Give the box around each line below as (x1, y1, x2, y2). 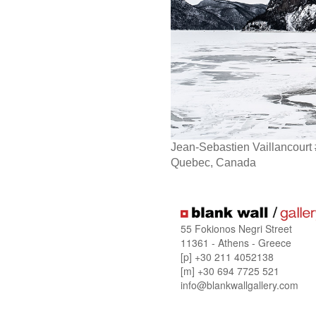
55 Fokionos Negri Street (181, 221, 292, 236)
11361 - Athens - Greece (181, 235, 291, 250)
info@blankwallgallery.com (181, 277, 298, 292)
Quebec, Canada (171, 157, 256, 169)
